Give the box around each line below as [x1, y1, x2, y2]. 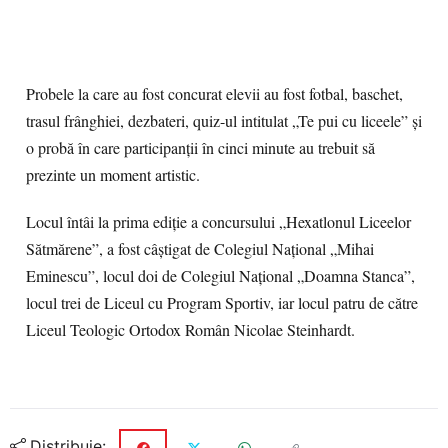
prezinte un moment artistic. [26, 164, 200, 186]
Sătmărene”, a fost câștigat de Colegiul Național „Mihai [26, 238, 374, 260]
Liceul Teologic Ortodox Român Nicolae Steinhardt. [26, 319, 355, 341]
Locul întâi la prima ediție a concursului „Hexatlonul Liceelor [26, 211, 411, 233]
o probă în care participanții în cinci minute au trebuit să [26, 137, 375, 159]
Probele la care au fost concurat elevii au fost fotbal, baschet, [26, 83, 403, 105]
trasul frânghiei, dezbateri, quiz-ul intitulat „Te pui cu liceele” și [26, 110, 422, 132]
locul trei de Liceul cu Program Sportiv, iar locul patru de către [26, 292, 418, 314]
